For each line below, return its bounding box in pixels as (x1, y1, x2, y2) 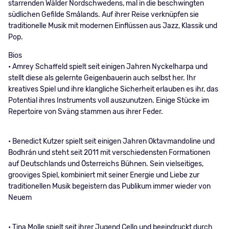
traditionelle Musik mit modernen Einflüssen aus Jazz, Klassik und (8, 21, 217, 30)
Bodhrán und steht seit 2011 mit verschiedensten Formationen (8, 148, 210, 157)
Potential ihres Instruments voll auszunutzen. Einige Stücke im (8, 96, 209, 105)
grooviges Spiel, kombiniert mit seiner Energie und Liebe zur (8, 171, 199, 179)
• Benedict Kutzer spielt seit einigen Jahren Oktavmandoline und (8, 137, 215, 146)
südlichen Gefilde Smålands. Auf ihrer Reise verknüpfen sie (8, 10, 199, 19)
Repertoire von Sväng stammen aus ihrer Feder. (8, 107, 163, 116)
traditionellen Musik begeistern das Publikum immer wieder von (8, 182, 211, 191)
